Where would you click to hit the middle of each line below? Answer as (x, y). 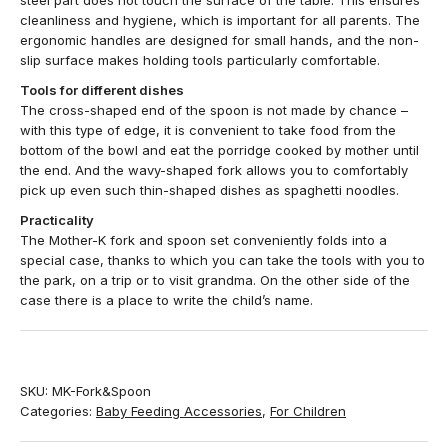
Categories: (58, 411)
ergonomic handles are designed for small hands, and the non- (219, 40)
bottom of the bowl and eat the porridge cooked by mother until (219, 150)
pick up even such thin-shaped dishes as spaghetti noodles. (209, 190)
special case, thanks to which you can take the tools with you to (222, 260)
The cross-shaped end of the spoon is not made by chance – (214, 110)
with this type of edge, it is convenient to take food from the (208, 130)
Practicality (57, 220)
